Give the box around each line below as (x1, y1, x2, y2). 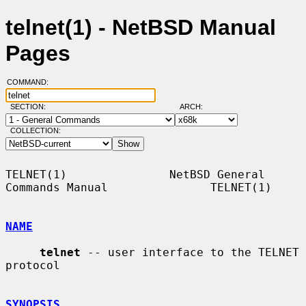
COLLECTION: (10, 126, 61, 135)
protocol (5, 258, 60, 272)
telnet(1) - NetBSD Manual (5, 15, 276, 40)
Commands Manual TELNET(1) (5, 180, 272, 194)
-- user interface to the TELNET (81, 245, 299, 259)
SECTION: (10, 102, 52, 111)
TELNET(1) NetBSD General (5, 167, 265, 181)
